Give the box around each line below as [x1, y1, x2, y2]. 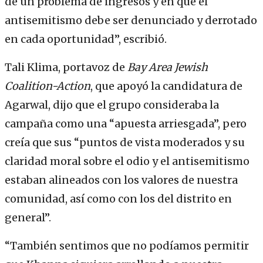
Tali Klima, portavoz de [5, 60, 127, 75]
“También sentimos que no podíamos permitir [5, 239, 249, 253]
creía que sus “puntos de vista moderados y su [5, 136, 245, 150]
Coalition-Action [5, 79, 90, 93]
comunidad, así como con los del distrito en [5, 192, 232, 206]
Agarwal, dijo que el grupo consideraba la [5, 98, 219, 112]
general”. [5, 211, 51, 225]
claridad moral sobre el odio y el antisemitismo [5, 154, 249, 168]
